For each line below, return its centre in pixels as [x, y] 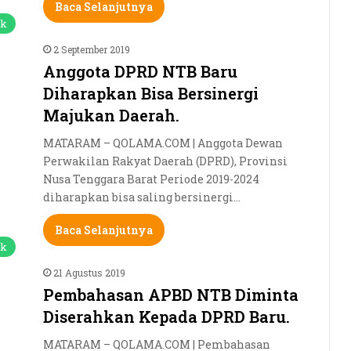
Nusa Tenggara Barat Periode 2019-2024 [151, 179]
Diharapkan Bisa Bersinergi [151, 93]
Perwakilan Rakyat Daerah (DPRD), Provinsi [165, 161]
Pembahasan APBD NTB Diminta [171, 294]
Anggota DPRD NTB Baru [140, 71]
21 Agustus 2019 [89, 272]
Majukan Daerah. [111, 115]
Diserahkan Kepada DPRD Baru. [166, 316]
